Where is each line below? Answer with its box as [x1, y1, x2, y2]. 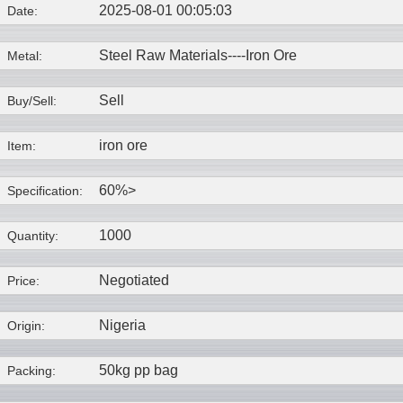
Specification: [7, 184, 83, 199]
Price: [7, 273, 40, 289]
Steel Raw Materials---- [99, 48, 246, 64]
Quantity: [7, 228, 58, 244]
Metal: [7, 49, 42, 64]
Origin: [7, 318, 45, 334]
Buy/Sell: [7, 94, 57, 109]
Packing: [7, 363, 56, 379]
